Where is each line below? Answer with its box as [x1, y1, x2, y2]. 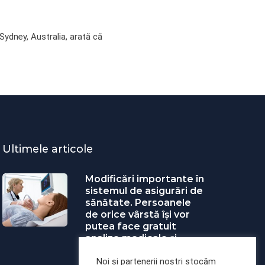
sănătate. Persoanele [85, 197, 191, 209]
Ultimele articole [2, 143, 93, 156]
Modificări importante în [85, 173, 204, 185]
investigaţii [85, 244, 139, 256]
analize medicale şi [85, 232, 177, 244]
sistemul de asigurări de [85, 185, 203, 197]
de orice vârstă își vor [85, 209, 190, 221]
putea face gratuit [85, 221, 176, 232]
